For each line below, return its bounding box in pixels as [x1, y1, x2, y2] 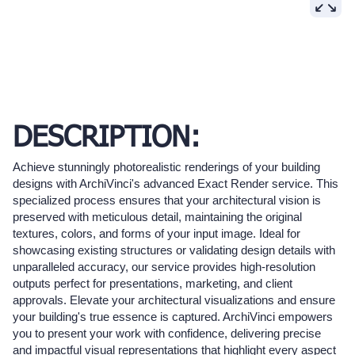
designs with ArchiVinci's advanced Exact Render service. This [13, 177, 338, 191]
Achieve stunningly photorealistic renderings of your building [13, 160, 320, 174]
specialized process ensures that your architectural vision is [13, 193, 321, 208]
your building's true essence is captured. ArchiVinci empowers [13, 310, 333, 324]
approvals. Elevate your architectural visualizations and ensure [13, 293, 335, 307]
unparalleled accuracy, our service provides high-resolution [13, 260, 315, 274]
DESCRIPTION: [13, 124, 200, 154]
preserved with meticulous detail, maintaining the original [13, 210, 302, 224]
